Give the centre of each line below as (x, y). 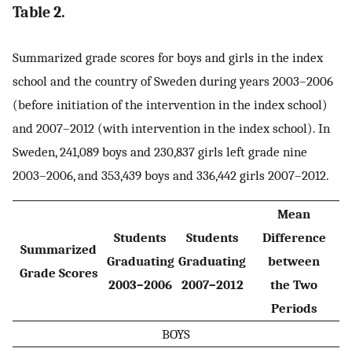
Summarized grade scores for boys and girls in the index (168, 57)
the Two (294, 285)
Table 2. (39, 13)
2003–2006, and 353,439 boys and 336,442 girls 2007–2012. (171, 175)
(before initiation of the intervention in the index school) (170, 104)
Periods (294, 308)
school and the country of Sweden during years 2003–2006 (173, 81)
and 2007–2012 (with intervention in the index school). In (171, 128)
